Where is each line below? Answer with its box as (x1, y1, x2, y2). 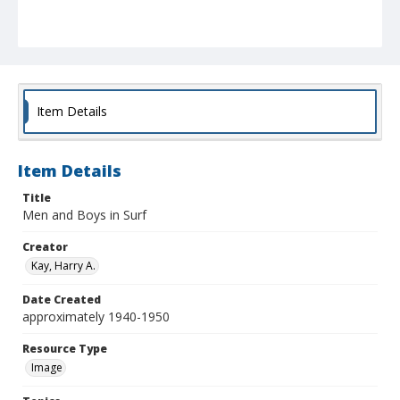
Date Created (22, 292, 101, 308)
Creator (22, 239, 68, 255)
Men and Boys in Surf (22, 206, 146, 224)
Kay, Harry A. (31, 258, 96, 274)
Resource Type (22, 341, 107, 357)
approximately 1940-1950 (22, 308, 170, 326)
